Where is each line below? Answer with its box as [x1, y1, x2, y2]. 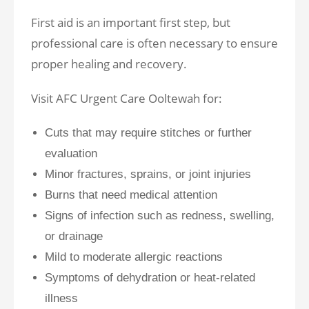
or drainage [45, 230, 106, 243]
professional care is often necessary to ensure [31, 35, 278, 51]
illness [45, 292, 81, 305]
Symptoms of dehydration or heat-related [45, 271, 255, 284]
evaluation [45, 147, 101, 160]
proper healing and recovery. [31, 56, 187, 72]
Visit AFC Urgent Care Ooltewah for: [31, 90, 222, 106]
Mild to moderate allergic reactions [45, 250, 226, 263]
